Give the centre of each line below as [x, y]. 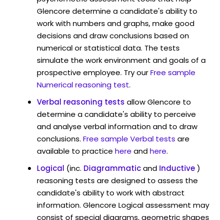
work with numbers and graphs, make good [116, 23]
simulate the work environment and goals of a [121, 60]
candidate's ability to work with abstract [111, 192]
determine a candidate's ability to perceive [116, 114]
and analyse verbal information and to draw [117, 126]
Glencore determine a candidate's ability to [117, 11]
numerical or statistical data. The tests [108, 48]
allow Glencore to [159, 102]
